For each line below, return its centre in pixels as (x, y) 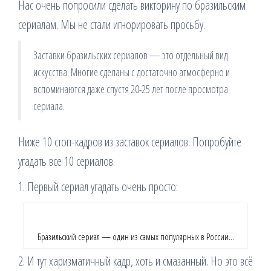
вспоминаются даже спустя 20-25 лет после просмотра (131, 89)
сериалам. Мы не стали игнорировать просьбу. (112, 24)
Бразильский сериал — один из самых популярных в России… (135, 237)
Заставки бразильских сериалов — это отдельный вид (130, 55)
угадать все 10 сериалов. (67, 161)
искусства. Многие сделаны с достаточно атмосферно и (132, 72)
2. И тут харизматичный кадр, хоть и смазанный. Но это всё (135, 261)
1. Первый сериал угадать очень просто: (98, 187)
